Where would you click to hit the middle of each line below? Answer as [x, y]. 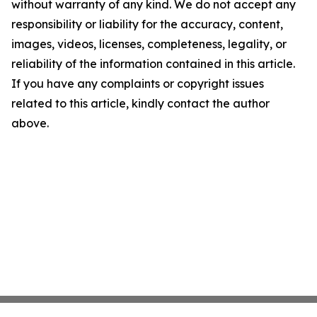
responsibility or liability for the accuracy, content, [147, 24]
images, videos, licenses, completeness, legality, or [149, 44]
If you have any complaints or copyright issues [138, 83]
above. [30, 123]
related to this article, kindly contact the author [140, 103]
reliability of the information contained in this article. [153, 64]
